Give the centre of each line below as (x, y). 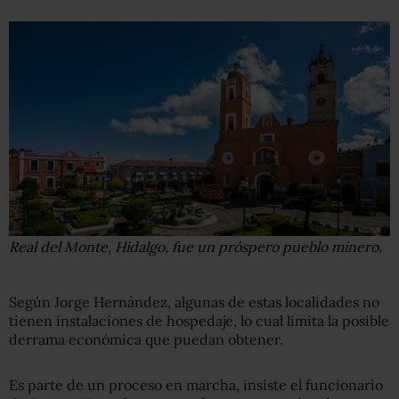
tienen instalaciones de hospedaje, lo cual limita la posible (199, 320)
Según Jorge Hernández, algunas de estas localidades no (194, 301)
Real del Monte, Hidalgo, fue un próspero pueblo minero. (195, 246)
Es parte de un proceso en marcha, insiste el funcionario (196, 384)
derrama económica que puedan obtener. (146, 339)
